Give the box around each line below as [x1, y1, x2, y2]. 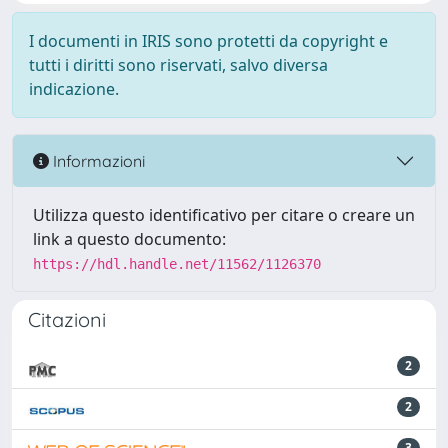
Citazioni [28, 307, 106, 332]
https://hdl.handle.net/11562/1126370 [33, 256, 321, 272]
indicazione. [29, 78, 119, 100]
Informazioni [49, 150, 145, 171]
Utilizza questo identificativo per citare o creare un [33, 204, 415, 226]
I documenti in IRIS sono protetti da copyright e [29, 30, 388, 52]
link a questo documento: [33, 228, 226, 250]
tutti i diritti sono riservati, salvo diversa [29, 54, 328, 76]
